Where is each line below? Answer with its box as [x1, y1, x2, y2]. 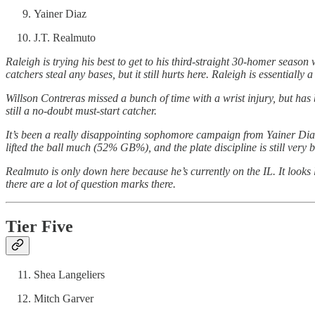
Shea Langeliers [34, 269, 105, 281]
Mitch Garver [34, 292, 94, 305]
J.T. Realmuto [34, 31, 96, 44]
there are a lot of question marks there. [6, 177, 176, 190]
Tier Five [6, 217, 73, 236]
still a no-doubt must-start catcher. [6, 104, 157, 117]
